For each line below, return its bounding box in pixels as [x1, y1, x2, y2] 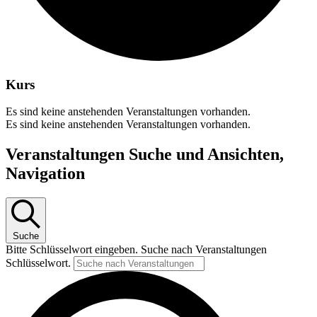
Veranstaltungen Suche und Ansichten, [6, 145, 284, 164]
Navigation [6, 164, 85, 183]
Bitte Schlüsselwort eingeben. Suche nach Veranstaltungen [6, 243, 267, 256]
